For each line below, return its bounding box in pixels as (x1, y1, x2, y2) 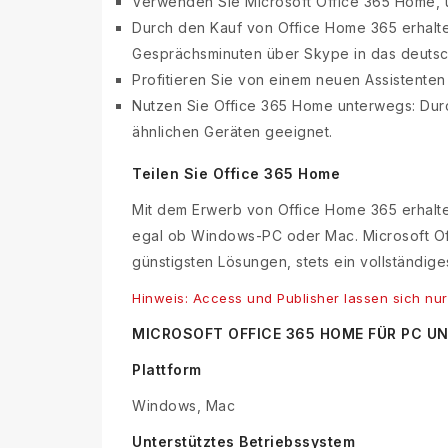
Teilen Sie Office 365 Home (132, 165, 345, 183)
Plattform (132, 361, 202, 379)
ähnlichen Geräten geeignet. (132, 123, 333, 141)
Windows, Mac (132, 397, 235, 415)
